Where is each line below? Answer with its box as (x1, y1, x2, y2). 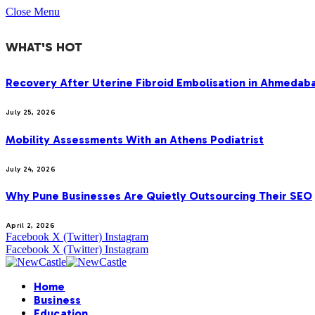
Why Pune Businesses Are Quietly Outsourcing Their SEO (6, 189, 312, 203)
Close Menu (6, 6, 60, 18)
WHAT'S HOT (6, 39, 82, 56)
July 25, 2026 (6, 108, 56, 117)
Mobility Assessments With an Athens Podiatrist (6, 132, 264, 146)
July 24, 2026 (6, 165, 56, 174)
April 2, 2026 (6, 221, 55, 231)
